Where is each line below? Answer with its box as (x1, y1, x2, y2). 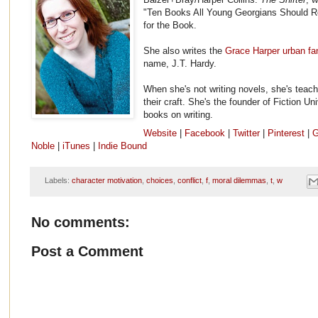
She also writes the (143, 45, 226, 57)
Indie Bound (98, 141, 147, 152)
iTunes (62, 141, 90, 152)
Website (143, 128, 177, 139)
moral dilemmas (212, 176, 266, 185)
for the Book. (143, 20, 197, 31)
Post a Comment (31, 243, 143, 259)
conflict (177, 176, 202, 185)
